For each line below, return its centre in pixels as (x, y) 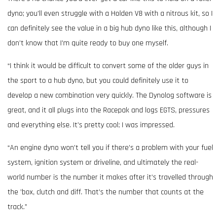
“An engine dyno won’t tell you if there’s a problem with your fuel (110, 148)
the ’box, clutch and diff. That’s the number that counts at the (106, 192)
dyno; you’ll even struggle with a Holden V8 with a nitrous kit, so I (110, 14)
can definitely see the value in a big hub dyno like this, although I (109, 28)
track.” (17, 207)
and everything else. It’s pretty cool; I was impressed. (91, 125)
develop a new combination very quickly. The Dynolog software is (110, 95)
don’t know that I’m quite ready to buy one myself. (88, 43)
